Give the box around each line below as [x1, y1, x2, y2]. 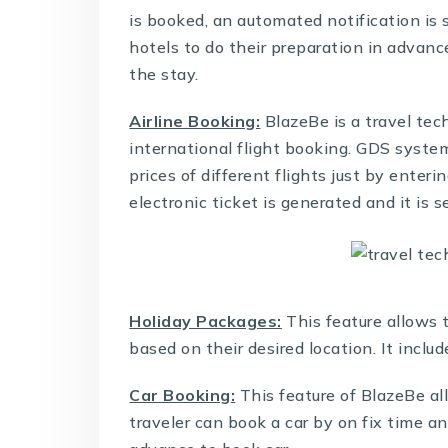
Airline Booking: [129, 110, 261, 131]
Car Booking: [129, 384, 236, 405]
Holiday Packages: [129, 310, 282, 331]
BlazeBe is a [260, 110, 366, 131]
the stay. [129, 63, 199, 84]
